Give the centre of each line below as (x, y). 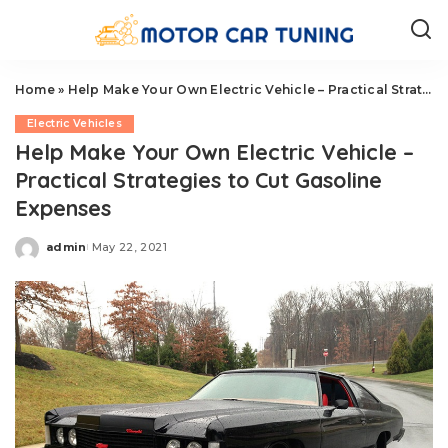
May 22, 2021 (129, 246)
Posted (69, 254)
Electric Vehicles (74, 123)
